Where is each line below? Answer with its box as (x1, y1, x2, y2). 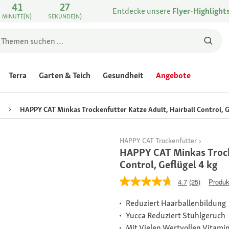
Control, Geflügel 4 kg (120, 158, 218, 172)
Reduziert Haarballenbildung (126, 198, 226, 209)
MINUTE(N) (2, 12, 32, 20)
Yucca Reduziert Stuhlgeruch (126, 210, 225, 221)
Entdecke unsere (112, 6, 172, 16)
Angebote (156, 70, 191, 81)
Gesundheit (103, 70, 144, 81)
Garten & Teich (39, 70, 90, 81)
